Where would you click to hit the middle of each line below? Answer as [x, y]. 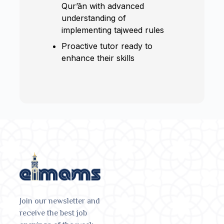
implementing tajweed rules [113, 30]
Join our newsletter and [60, 201]
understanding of [94, 18]
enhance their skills [98, 58]
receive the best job [53, 213]
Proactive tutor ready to [107, 46]
